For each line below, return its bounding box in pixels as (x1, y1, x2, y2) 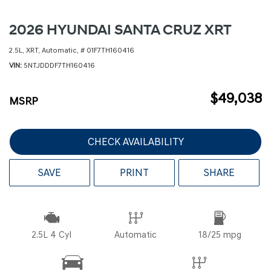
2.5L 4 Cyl (31, 229, 72, 240)
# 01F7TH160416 (80, 45, 134, 54)
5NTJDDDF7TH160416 (24, 60, 95, 70)
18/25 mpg (198, 229, 242, 240)
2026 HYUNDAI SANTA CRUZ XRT (9, 21, 232, 39)
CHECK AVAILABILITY (87, 135, 184, 148)
